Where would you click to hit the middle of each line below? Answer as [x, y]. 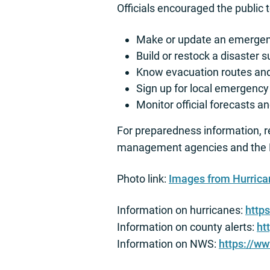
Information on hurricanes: [181, 210]
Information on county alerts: [187, 227]
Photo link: [143, 179]
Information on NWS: [168, 244]
